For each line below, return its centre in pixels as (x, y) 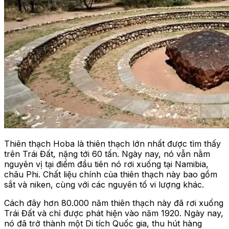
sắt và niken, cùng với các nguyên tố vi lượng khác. (104, 184)
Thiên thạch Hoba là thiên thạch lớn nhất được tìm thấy (112, 143)
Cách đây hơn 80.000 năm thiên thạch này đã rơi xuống (114, 203)
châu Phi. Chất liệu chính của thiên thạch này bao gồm (111, 174)
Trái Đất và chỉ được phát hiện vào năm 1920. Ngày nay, (114, 213)
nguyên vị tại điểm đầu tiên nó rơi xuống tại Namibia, (106, 164)
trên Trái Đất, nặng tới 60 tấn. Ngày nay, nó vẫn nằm (107, 154)
